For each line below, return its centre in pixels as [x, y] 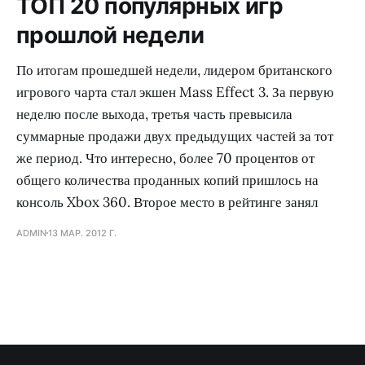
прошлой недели [110, 35]
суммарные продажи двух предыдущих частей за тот [175, 136]
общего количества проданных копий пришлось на [167, 180]
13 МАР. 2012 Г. [82, 233]
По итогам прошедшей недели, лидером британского [174, 70]
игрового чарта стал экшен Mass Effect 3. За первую [175, 92]
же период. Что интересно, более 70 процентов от [165, 158]
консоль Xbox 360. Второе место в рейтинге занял [167, 202]
